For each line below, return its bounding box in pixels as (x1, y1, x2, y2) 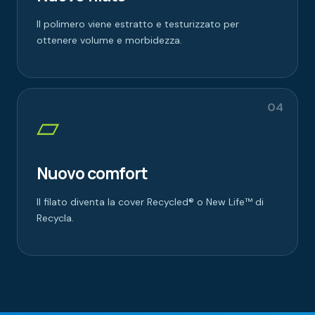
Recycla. (37, 211, 74, 224)
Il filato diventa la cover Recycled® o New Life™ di (37, 195, 264, 208)
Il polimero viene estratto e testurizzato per (37, 17, 239, 30)
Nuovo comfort (37, 161, 148, 184)
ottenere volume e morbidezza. (37, 33, 182, 46)
